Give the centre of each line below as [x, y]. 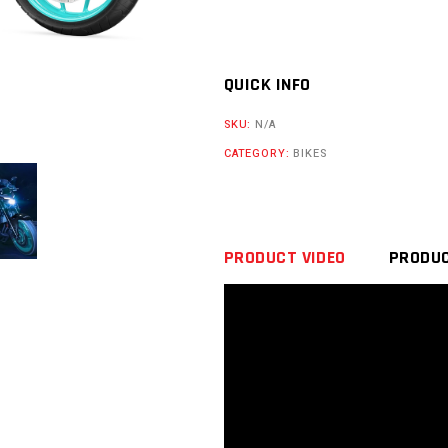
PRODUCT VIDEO [285, 258]
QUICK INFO [267, 84]
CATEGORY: [259, 153]
